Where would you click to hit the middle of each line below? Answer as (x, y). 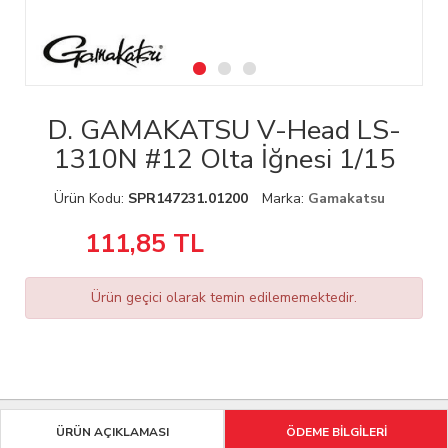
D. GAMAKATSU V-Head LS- (224, 131)
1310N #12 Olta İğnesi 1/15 (224, 160)
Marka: (284, 199)
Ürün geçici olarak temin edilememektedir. (224, 298)
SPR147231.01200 (187, 199)
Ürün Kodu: (90, 199)
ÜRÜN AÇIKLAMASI (112, 432)
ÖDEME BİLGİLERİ (336, 432)
